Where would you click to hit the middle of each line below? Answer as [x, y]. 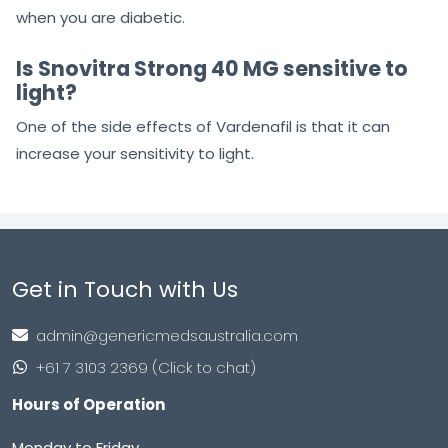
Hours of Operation [88, 405]
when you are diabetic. [100, 18]
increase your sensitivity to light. [135, 154]
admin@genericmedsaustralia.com [167, 335]
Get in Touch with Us [125, 290]
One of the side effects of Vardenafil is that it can [203, 127]
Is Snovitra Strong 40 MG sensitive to [212, 69]
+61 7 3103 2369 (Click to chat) [146, 367]
